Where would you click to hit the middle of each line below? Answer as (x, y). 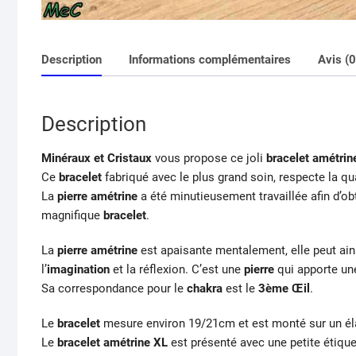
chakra (205, 289)
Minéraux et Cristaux (97, 159)
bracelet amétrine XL (112, 343)
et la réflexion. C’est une (177, 270)
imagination (78, 270)
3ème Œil (284, 289)
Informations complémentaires (210, 59)
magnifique (72, 216)
